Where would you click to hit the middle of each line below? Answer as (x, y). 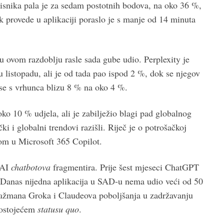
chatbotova (31, 167)
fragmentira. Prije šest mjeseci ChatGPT (125, 167)
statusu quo (58, 209)
